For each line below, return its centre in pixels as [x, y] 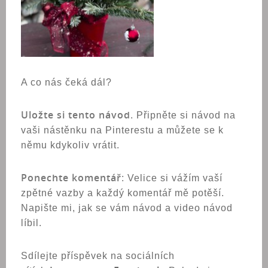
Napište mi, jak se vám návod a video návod [127, 208]
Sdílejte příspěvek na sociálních [98, 256]
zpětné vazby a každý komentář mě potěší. [123, 193]
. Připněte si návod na [183, 115]
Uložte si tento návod [76, 115]
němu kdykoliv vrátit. [72, 145]
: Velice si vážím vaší [172, 178]
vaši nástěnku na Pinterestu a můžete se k [122, 130]
